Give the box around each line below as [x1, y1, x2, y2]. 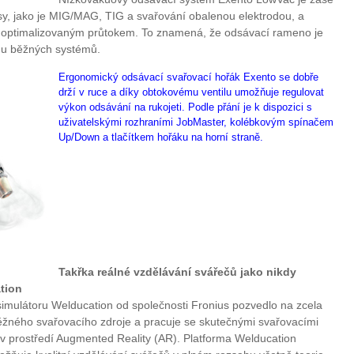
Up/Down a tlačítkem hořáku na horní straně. [58, 130, 263, 143]
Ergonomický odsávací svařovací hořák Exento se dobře [58, 70, 318, 83]
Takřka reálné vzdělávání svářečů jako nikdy [58, 265, 296, 278]
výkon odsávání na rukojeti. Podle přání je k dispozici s [58, 100, 312, 113]
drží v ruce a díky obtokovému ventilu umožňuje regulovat [58, 85, 324, 98]
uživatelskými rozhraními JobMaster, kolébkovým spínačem [58, 115, 333, 128]
